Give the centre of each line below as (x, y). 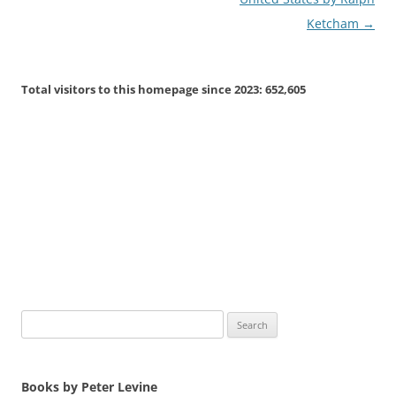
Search (38, 320)
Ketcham (335, 23)
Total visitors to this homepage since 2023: (143, 89)
